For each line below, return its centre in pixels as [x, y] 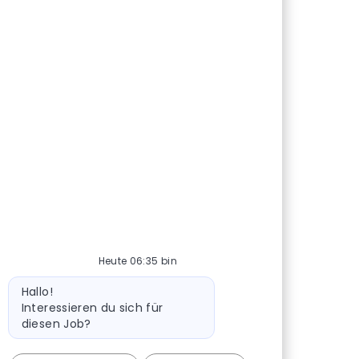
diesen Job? [56, 323]
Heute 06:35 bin [137, 260]
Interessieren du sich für [92, 307]
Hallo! [37, 291]
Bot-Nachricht [47, 283]
